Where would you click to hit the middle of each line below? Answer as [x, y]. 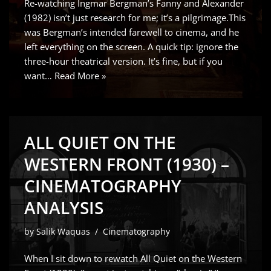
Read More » [80, 76]
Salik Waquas [63, 232]
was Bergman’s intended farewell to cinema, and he [132, 32]
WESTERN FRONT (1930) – [127, 164]
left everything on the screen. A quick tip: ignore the [131, 47]
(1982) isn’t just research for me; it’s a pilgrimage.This [135, 18]
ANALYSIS [64, 207]
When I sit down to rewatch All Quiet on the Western [133, 258]
